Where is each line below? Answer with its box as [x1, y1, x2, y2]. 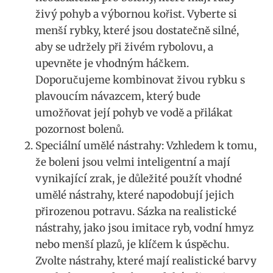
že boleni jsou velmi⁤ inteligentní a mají [35, 155, 230, 169]
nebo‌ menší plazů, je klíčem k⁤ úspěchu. [35, 237, 229, 251]
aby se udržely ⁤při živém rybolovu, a [35, 40, 213, 54]
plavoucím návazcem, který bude [35, 89, 200, 103]
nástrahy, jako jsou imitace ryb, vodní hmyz [35, 221, 253, 235]
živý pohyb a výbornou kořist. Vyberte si [35, 7, 237, 21]
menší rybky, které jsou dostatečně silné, [35, 23, 239, 37]
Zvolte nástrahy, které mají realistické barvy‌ [35, 253, 257, 268]
